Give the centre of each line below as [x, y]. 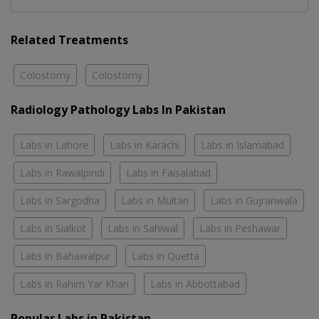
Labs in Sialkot [53, 229]
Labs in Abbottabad [195, 284]
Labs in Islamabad [242, 145]
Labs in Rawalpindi [62, 173]
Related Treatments [69, 40]
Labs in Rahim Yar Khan [74, 284]
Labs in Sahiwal [143, 229]
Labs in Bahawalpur [65, 256]
